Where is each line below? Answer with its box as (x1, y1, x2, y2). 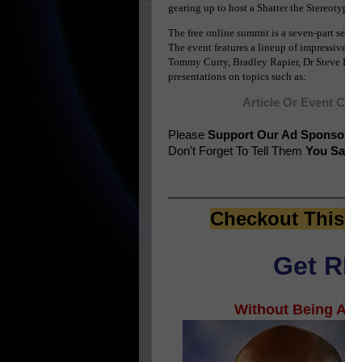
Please (168, 128, 204, 141)
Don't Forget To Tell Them (168, 144, 302, 158)
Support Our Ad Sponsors (204, 128, 359, 141)
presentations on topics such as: (168, 69, 306, 82)
